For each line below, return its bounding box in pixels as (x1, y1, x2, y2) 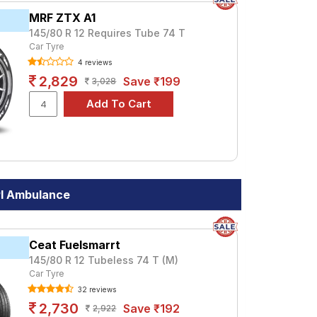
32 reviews (76, 285, 117, 294)
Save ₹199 (123, 74, 181, 88)
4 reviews (76, 58, 113, 67)
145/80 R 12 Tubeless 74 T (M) (29, 254, 179, 266)
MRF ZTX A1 (29, 11, 96, 25)
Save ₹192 (123, 301, 180, 316)
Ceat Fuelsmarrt (29, 238, 121, 252)
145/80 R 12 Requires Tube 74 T (29, 27, 186, 39)
